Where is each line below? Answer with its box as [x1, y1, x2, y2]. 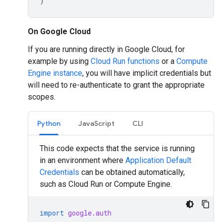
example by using [28, 56, 91, 66]
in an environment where [40, 156, 125, 165]
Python [37, 119, 60, 128]
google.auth [68, 208, 111, 218]
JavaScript [78, 119, 114, 128]
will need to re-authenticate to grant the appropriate [28, 80, 205, 90]
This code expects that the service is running [40, 144, 195, 153]
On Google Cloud [28, 27, 91, 36]
